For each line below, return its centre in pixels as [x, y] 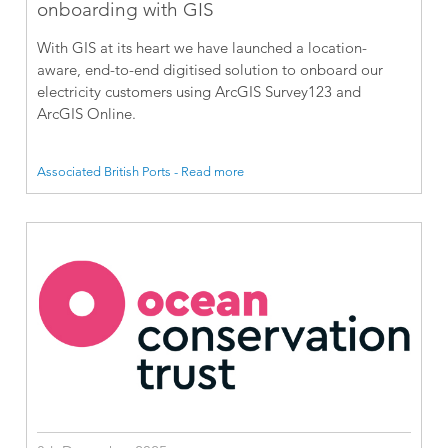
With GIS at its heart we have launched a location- [202, 48]
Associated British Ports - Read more [141, 171]
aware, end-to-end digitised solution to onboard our [210, 70]
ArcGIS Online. [87, 114]
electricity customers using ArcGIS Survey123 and [199, 92]
